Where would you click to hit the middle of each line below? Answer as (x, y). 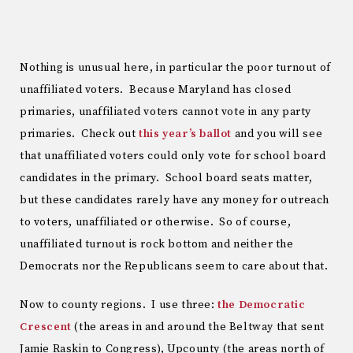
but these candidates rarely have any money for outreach (175, 200)
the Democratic (262, 305)
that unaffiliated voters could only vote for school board (173, 156)
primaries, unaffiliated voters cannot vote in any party (166, 111)
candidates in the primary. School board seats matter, (166, 178)
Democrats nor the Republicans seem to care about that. (174, 266)
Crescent (46, 327)
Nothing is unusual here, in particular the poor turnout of (175, 67)
